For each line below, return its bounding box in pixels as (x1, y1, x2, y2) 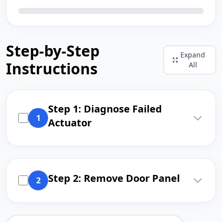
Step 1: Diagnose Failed (48, 102, 162, 115)
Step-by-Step (6, 41, 100, 61)
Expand (180, 50, 206, 59)
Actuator (48, 116, 92, 129)
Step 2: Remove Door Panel (48, 171, 180, 185)
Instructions (6, 58, 98, 79)
